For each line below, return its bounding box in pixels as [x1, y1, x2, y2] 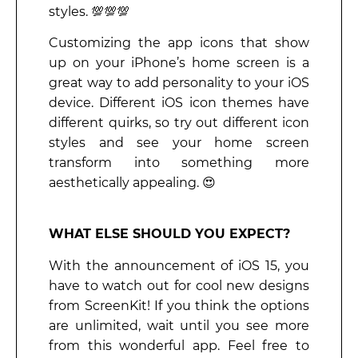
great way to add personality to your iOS [49, 75, 309, 91]
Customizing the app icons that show [49, 35, 309, 51]
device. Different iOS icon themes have [49, 95, 309, 111]
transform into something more [49, 155, 309, 171]
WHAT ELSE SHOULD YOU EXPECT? [49, 226, 290, 242]
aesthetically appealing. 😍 [49, 175, 216, 191]
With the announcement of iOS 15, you [49, 257, 309, 273]
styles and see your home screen [49, 135, 309, 151]
